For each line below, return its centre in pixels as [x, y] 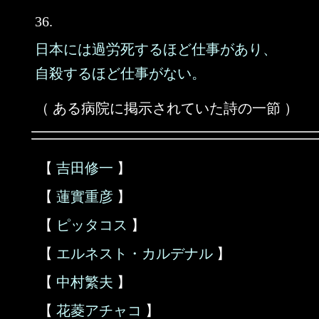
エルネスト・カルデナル [135, 253]
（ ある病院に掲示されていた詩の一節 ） [167, 108]
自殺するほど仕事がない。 [120, 73]
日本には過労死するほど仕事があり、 [156, 49]
